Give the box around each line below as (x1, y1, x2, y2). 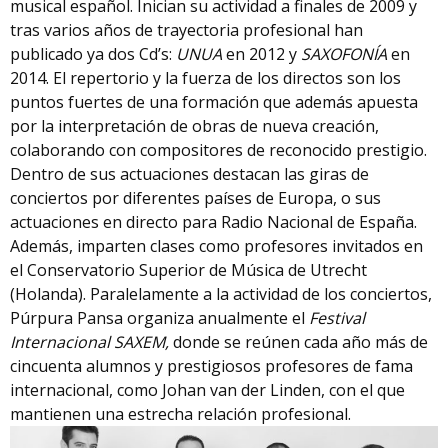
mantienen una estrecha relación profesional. (10, 402, 351, 425)
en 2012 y (222, 42, 301, 65)
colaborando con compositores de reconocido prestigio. (10, 138, 427, 161)
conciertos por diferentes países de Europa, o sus (10, 186, 381, 209)
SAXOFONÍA (301, 42, 387, 65)
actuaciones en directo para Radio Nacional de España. (10, 210, 417, 233)
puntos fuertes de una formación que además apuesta (10, 90, 418, 113)
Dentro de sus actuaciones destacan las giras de (10, 162, 369, 185)
